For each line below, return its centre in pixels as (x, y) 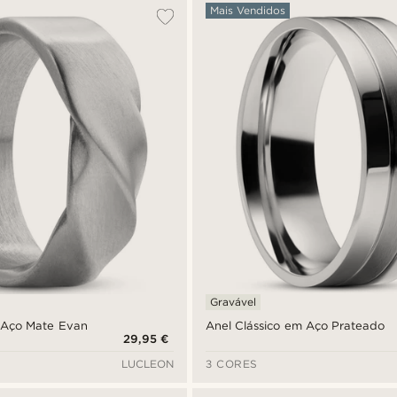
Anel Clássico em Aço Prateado (295, 326)
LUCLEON (148, 364)
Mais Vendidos (248, 10)
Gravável (234, 302)
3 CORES (232, 364)
